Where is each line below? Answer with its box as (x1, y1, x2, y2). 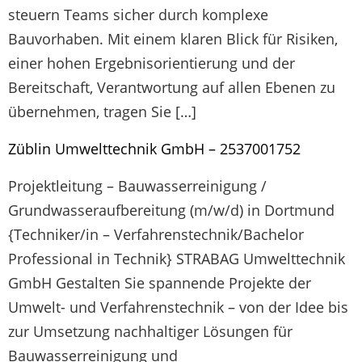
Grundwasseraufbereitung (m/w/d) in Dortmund (8, 200, 335, 221)
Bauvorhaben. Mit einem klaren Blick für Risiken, (8, 29, 338, 48)
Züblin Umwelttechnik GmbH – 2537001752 (8, 139, 301, 159)
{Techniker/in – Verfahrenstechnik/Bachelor (8, 225, 304, 245)
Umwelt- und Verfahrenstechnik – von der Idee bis (8, 297, 348, 318)
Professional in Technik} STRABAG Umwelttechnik (8, 249, 345, 269)
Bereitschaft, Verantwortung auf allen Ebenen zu (8, 78, 335, 97)
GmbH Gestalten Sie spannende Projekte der (8, 273, 311, 293)
